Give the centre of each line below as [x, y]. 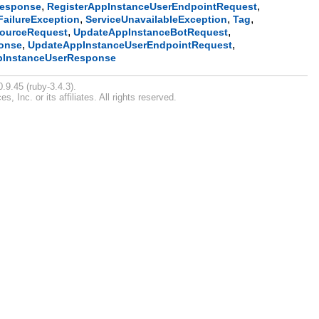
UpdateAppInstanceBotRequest [151, 32]
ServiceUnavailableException [157, 20]
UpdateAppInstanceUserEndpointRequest [130, 45]
